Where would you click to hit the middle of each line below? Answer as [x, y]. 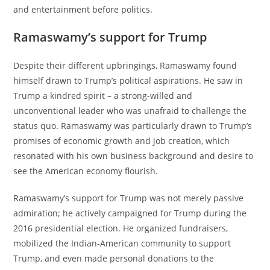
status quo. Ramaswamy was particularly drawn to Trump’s [133, 125]
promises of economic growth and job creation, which [122, 140]
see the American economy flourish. [86, 171]
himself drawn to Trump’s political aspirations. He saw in [128, 80]
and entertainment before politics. [83, 9]
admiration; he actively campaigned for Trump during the [130, 213]
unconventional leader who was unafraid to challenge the [130, 110]
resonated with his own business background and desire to [133, 155]
